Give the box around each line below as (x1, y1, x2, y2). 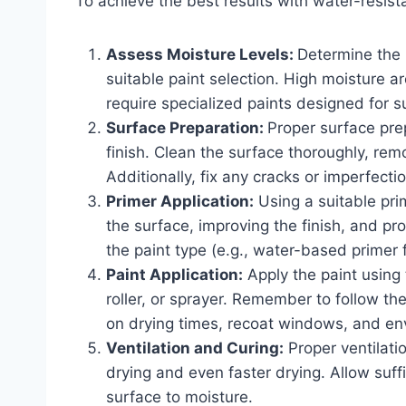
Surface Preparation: (106, 119, 267, 137)
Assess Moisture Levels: (106, 45, 297, 63)
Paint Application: (106, 266, 243, 284)
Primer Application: (106, 192, 254, 210)
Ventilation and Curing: (106, 339, 284, 357)
